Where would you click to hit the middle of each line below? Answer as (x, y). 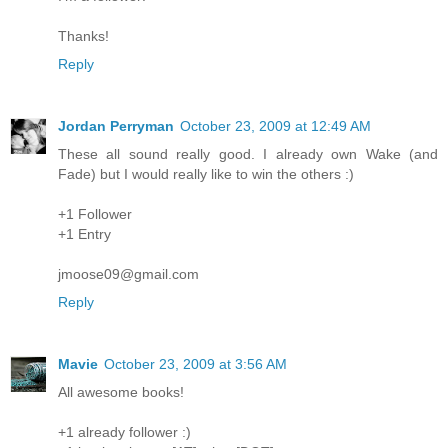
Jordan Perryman (116, 125)
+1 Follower (95, 213)
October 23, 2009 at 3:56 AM (195, 363)
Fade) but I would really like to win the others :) (206, 173)
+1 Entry (84, 233)
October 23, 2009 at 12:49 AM (275, 125)
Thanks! (83, 35)
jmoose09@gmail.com (128, 273)
